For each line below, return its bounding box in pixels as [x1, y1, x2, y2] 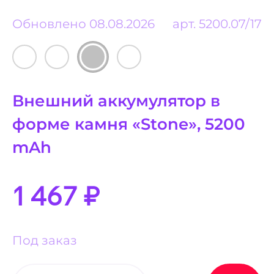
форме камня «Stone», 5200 [12, 114, 246, 134]
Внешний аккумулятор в [12, 91, 221, 111]
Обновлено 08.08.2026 [12, 16, 155, 31]
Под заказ [12, 232, 78, 248]
